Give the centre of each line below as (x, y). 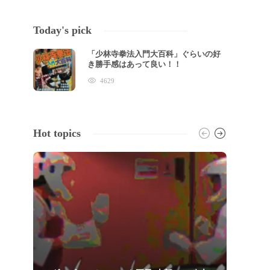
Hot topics (57, 133)
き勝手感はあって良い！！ (136, 64)
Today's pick (63, 30)
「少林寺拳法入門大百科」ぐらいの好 (154, 54)
